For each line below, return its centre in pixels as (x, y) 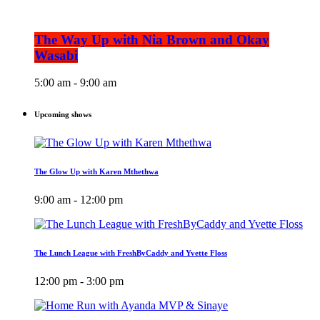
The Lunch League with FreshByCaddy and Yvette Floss (131, 253)
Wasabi (56, 55)
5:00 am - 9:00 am (75, 83)
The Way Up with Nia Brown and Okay (152, 39)
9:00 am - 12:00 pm (79, 200)
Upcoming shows (63, 115)
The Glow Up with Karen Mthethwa (96, 172)
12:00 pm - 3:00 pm (79, 281)
